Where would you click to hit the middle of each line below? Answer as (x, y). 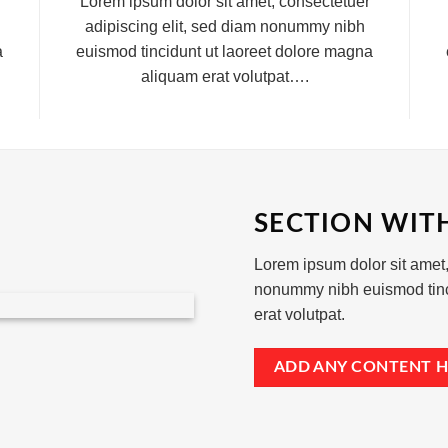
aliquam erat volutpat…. (224, 76)
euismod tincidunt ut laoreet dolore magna (224, 51)
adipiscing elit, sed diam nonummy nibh (224, 26)
